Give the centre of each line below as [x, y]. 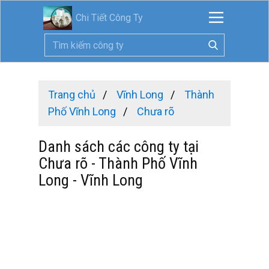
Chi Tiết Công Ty [109, 18]
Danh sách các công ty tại [119, 147]
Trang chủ [72, 95]
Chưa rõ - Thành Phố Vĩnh [118, 163]
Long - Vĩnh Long [91, 180]
